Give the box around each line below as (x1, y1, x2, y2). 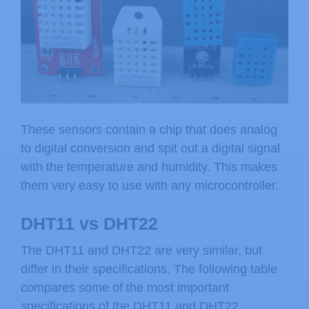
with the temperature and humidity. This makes (21, 160, 277, 175)
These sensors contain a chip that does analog (21, 123, 277, 137)
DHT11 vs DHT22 (21, 214, 158, 234)
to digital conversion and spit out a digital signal (21, 141, 280, 156)
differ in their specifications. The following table (21, 262, 277, 277)
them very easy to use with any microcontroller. (21, 179, 279, 193)
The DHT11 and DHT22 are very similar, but (21, 243, 262, 258)
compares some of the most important (21, 281, 229, 295)
